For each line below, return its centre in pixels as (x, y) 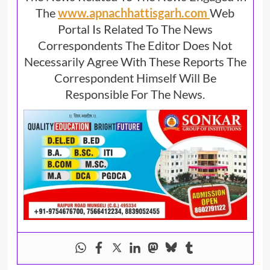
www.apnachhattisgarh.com (134, 13)
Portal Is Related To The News (135, 29)
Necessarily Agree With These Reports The (135, 62)
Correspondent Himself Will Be (135, 78)
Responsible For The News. (135, 94)
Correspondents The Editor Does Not (135, 46)
